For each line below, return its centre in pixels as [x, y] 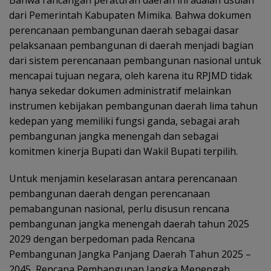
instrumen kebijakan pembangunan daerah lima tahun [133, 106]
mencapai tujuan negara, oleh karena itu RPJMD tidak [131, 76]
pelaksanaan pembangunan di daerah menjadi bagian [131, 45]
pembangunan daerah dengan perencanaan [109, 194]
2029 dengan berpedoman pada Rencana [102, 239]
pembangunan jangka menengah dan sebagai [114, 136]
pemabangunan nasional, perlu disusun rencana [119, 209]
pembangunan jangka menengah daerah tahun [118, 224]
